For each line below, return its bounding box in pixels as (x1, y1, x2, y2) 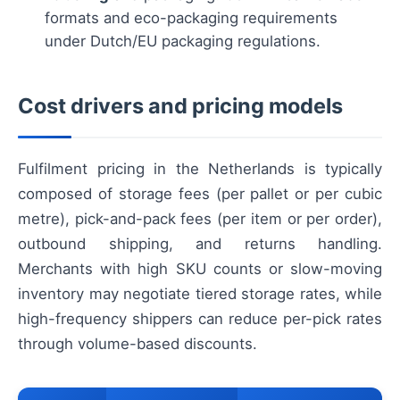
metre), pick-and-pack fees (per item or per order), (18, 210, 382, 229)
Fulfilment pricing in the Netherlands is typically (18, 160, 382, 179)
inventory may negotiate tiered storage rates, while (18, 285, 382, 304)
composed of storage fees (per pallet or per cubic (18, 185, 382, 204)
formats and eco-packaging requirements (45, 9, 337, 28)
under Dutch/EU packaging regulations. (45, 32, 321, 51)
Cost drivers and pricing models (18, 93, 343, 120)
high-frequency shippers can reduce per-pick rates (18, 310, 382, 329)
